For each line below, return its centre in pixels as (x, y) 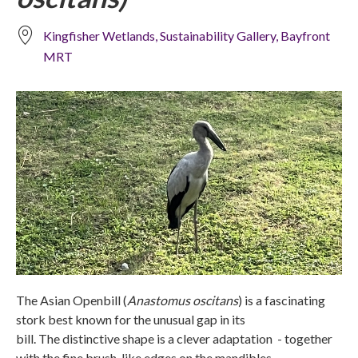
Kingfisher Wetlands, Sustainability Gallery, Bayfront (187, 36)
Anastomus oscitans (183, 300)
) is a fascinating (282, 300)
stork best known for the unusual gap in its (131, 319)
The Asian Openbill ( (72, 300)
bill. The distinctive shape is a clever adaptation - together (174, 338)
